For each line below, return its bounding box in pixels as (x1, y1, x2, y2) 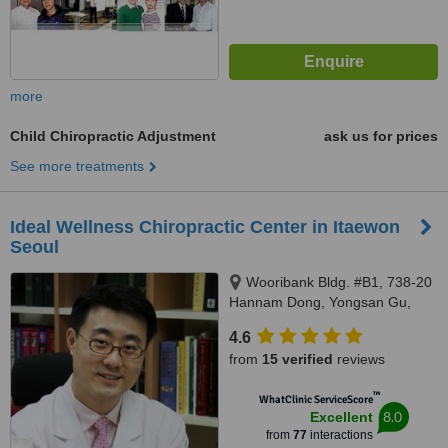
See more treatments (10, 158, 144, 174)
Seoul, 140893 (229, 314, 321, 330)
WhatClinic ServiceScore (258, 393, 373, 406)
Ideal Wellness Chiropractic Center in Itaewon (10, 217, 400, 237)
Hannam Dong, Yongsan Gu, (229, 294, 411, 310)
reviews (333, 351, 385, 367)
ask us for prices (324, 128, 438, 144)
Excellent (309, 409, 373, 425)
